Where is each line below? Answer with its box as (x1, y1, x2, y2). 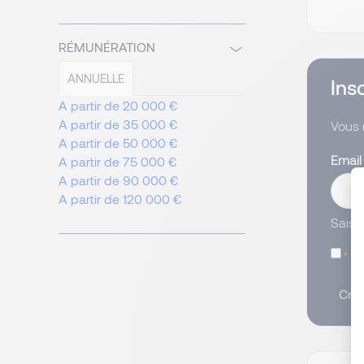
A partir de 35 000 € (58, 116, 178, 132)
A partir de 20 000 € (58, 97, 178, 114)
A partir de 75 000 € (58, 154, 177, 170)
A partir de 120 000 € (58, 191, 182, 207)
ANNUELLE (67, 71, 124, 86)
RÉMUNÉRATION (58, 39, 155, 55)
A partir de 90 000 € (58, 172, 179, 188)
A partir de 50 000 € (58, 135, 178, 151)
